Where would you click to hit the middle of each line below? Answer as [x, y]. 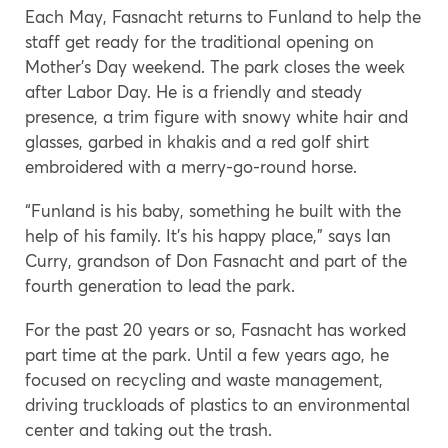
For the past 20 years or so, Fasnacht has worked [215, 329]
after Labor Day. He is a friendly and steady [193, 91]
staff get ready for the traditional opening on [199, 41]
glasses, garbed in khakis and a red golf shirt [197, 141]
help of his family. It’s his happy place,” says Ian [208, 235]
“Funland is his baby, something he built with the [213, 210]
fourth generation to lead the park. [160, 285]
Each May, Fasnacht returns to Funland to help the [223, 16]
